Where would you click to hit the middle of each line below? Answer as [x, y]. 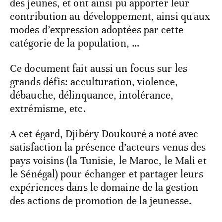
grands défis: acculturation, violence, [94, 82]
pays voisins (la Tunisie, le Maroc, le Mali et [108, 161]
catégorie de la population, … [75, 43]
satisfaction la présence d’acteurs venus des [108, 147]
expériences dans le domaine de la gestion [104, 188]
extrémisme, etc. [49, 109]
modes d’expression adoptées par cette [97, 30]
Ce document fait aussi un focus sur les [99, 69]
